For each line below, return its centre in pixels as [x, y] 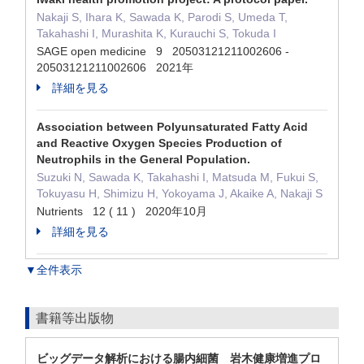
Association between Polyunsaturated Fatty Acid [172, 127]
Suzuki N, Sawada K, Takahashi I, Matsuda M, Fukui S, [178, 177]
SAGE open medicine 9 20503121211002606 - [163, 51]
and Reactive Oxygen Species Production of [159, 143]
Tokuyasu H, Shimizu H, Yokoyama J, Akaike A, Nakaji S [180, 193]
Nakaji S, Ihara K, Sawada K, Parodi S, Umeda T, [162, 17]
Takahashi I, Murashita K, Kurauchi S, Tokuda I [156, 33]
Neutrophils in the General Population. [143, 159]
